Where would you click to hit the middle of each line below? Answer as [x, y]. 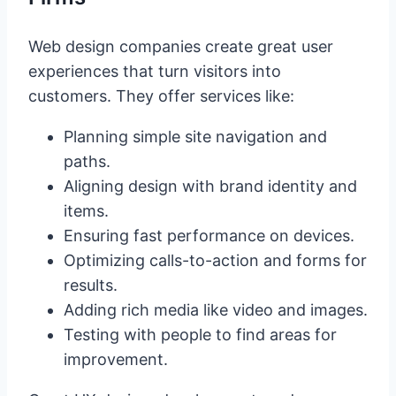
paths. [87, 162]
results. [91, 286]
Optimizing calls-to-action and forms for [215, 261]
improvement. [116, 360]
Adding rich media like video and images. [216, 310]
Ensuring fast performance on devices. [209, 236]
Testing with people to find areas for [200, 335]
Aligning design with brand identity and [210, 187]
